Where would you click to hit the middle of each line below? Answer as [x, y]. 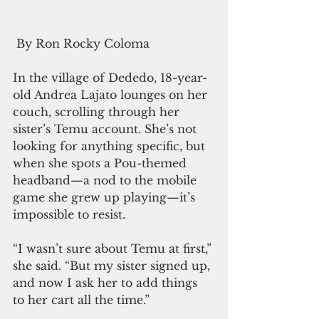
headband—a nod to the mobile [106, 181]
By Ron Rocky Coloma [81, 44]
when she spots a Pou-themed [101, 163]
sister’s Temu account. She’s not [106, 129]
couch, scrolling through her [98, 112]
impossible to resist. [69, 215]
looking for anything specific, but [111, 146]
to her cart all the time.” [81, 300]
